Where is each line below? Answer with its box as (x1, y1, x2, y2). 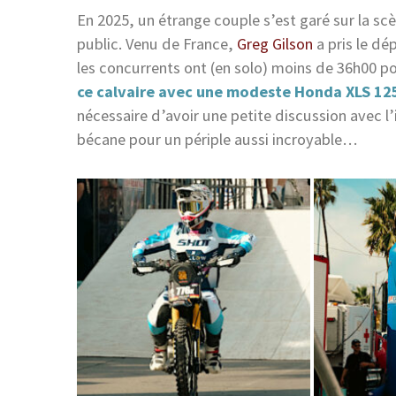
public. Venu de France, (77, 33, 237, 54)
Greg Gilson (237, 33, 313, 54)
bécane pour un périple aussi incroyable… (77, 128, 357, 149)
